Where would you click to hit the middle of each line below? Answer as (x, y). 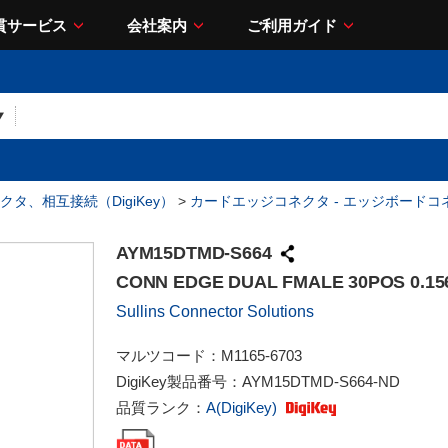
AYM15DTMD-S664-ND (321, 381)
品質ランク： (161, 407)
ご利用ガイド (292, 25)
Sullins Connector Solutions (215, 311)
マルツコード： (168, 355)
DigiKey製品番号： (179, 381)
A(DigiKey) (243, 407)
